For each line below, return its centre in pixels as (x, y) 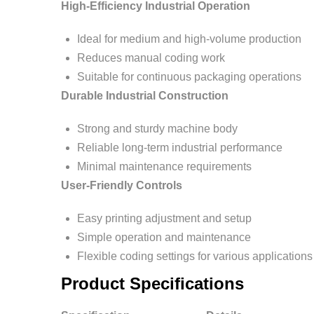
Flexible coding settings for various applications (195, 256)
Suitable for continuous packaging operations (189, 77)
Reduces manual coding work (151, 58)
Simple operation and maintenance (164, 237)
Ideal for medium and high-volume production (189, 39)
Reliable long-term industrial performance (180, 148)
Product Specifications (152, 284)
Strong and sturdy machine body (157, 129)
